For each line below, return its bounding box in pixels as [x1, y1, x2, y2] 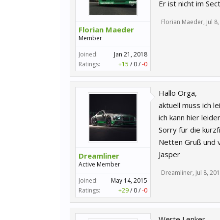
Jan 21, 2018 [114, 50, 147, 58]
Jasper [159, 149, 180, 159]
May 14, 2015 [111, 176, 147, 185]
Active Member [79, 160, 120, 168]
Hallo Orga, [159, 88, 197, 98]
